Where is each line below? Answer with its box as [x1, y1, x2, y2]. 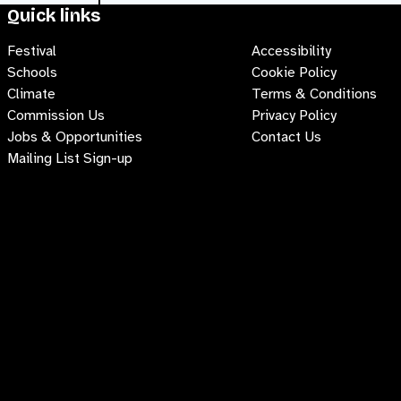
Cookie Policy [252, 63, 337, 81]
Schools [7, 63, 57, 81]
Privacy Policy [252, 106, 337, 124]
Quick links [7, 4, 100, 26]
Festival [7, 41, 56, 60]
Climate [7, 84, 55, 103]
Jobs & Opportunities [7, 127, 142, 146]
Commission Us [7, 106, 105, 124]
